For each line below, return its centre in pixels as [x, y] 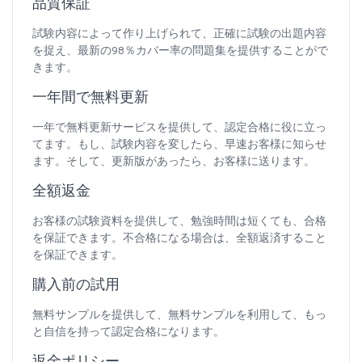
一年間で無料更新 [90, 97]
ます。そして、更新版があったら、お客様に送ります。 [174, 161]
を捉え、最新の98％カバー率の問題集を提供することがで [180, 50]
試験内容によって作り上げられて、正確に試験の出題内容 [179, 33]
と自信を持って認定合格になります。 [128, 331]
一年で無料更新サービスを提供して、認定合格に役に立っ [179, 127]
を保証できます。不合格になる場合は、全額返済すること [179, 238]
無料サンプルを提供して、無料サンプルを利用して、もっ [179, 314]
